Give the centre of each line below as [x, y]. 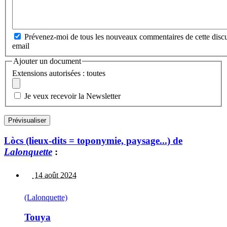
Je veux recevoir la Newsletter [72, 96]
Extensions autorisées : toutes [59, 73]
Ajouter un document [47, 61]
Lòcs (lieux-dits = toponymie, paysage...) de [93, 140]
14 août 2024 [54, 175]
